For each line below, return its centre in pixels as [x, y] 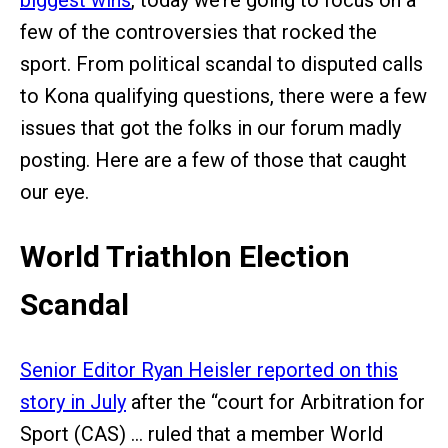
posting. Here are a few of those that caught [213, 160]
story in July [73, 401]
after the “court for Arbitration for [275, 401]
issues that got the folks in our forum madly [210, 128]
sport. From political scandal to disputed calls [221, 64]
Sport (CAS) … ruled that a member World [201, 433]
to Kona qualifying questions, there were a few [223, 96]
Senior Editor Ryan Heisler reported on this [209, 369]
